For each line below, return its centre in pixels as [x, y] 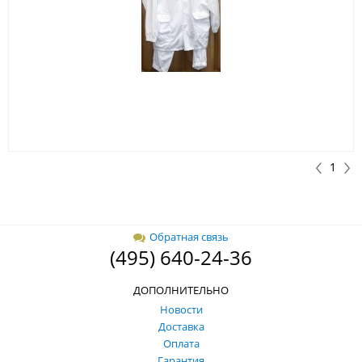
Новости [181, 309]
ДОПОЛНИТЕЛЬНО [181, 290]
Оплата [181, 343]
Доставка [181, 326]
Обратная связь [189, 237]
